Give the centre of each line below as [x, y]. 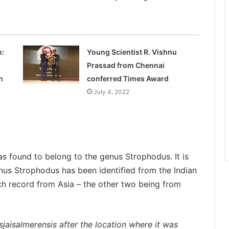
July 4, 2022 [111, 91]
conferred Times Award [128, 78]
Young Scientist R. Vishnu [132, 52]
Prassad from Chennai [125, 65]
